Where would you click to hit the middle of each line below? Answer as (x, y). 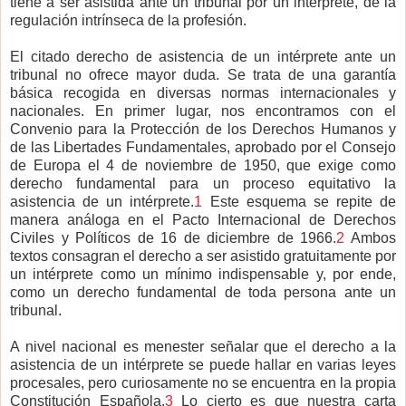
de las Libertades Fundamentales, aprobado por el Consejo (203, 148)
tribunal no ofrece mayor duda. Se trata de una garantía (203, 75)
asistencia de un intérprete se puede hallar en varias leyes (203, 365)
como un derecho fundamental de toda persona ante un (203, 293)
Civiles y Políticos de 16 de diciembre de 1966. (174, 238)
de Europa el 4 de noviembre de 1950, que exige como (203, 166)
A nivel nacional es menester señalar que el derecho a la (203, 347)
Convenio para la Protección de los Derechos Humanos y (203, 130)
